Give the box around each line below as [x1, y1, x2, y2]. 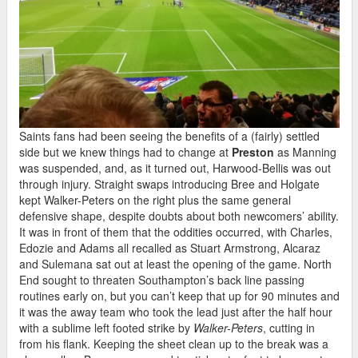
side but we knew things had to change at [19, 144, 232, 161]
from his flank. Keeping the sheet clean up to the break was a [19, 336, 328, 352]
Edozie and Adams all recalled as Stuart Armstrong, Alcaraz [19, 240, 320, 257]
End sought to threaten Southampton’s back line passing [19, 272, 304, 288]
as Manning [274, 144, 336, 161]
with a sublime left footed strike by [19, 320, 193, 336]
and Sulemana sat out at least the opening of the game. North [19, 256, 332, 272]
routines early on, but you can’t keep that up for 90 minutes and [19, 288, 340, 304]
